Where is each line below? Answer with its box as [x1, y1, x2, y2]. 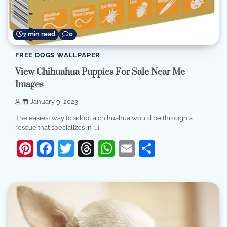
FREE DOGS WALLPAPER [15, 51, 101, 59]
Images [15, 79, 44, 90]
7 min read [23, 30, 55, 38]
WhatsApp [115, 139, 194, 158]
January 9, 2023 [30, 98, 78, 106]
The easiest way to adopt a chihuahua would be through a [15, 114, 193, 122]
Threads [94, 139, 155, 158]
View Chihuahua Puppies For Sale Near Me [15, 66, 185, 78]
